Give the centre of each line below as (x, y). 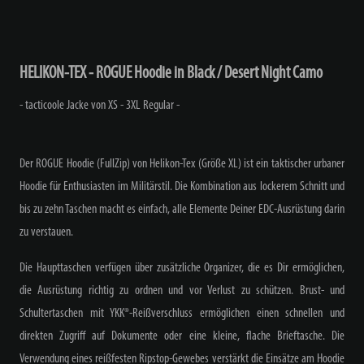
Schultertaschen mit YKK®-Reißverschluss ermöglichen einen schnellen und (182, 313)
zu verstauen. (46, 232)
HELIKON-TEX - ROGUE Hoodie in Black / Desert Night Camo (171, 73)
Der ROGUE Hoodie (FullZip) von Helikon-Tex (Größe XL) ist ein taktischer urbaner (182, 164)
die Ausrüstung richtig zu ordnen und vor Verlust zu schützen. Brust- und (182, 290)
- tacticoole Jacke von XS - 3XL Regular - (100, 105)
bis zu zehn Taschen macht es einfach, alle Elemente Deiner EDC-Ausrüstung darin (182, 209)
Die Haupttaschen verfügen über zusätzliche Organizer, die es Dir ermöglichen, (182, 268)
